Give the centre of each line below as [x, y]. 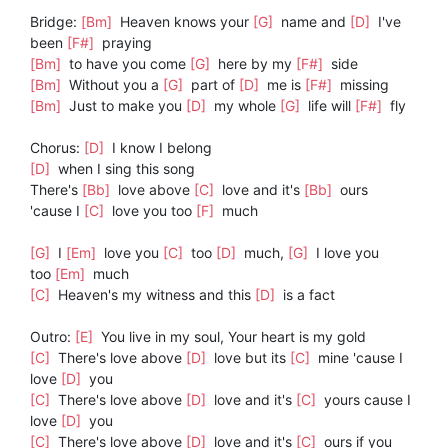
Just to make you [125, 106]
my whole [245, 106]
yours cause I [365, 400]
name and [313, 22]
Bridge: [55, 22]
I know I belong [160, 148]
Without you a [114, 85]
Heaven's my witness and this [154, 295]
